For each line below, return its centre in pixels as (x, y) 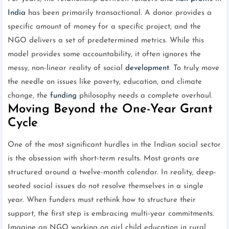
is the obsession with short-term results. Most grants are (104, 159)
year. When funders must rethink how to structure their (102, 200)
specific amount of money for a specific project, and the (104, 27)
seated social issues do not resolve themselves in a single (106, 187)
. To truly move (194, 68)
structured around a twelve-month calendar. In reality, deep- (112, 173)
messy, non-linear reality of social (66, 68)
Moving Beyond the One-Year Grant (110, 110)
